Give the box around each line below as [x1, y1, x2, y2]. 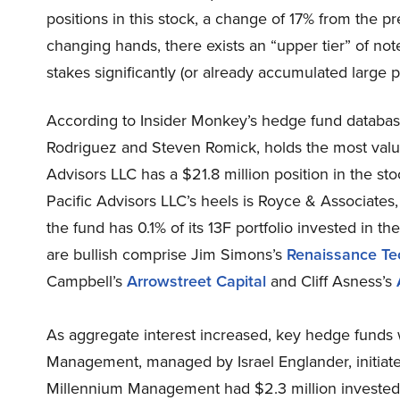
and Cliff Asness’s [266, 270, 396, 292]
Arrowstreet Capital [127, 270, 266, 292]
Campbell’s [46, 270, 127, 292]
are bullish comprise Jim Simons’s [46, 243, 287, 265]
